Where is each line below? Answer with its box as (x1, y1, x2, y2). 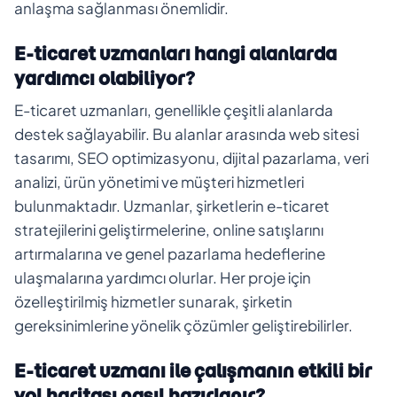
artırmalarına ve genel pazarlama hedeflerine (14, 243, 325, 263)
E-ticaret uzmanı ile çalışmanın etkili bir (14, 358, 372, 383)
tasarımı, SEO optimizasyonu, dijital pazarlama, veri (14, 147, 369, 167)
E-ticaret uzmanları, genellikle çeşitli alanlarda (14, 99, 333, 120)
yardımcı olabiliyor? (14, 66, 195, 90)
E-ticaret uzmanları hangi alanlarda (14, 41, 337, 66)
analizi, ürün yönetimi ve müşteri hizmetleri (14, 171, 304, 191)
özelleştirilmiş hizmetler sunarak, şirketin (14, 291, 292, 311)
